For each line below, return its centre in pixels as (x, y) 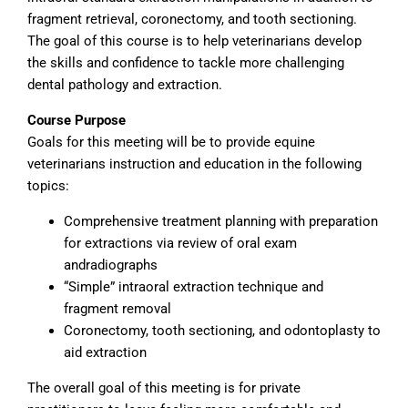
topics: (48, 186)
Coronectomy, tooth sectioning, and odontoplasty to (222, 331)
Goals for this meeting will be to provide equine (171, 142)
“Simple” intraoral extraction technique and (194, 287)
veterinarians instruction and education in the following (194, 164)
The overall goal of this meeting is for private (164, 388)
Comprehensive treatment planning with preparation (221, 221)
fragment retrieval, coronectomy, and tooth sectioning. (192, 19)
